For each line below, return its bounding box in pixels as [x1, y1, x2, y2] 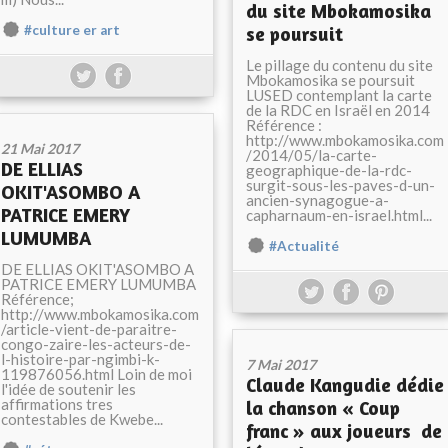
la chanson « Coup [246, 396, 400, 419]
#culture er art [24, 22, 120, 38]
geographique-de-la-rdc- [246, 161, 412, 179]
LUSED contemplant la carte [246, 86, 432, 104]
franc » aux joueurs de [246, 419, 442, 442]
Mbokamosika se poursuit [246, 71, 415, 89]
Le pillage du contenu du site [246, 56, 433, 74]
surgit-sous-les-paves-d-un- [246, 176, 435, 194]
